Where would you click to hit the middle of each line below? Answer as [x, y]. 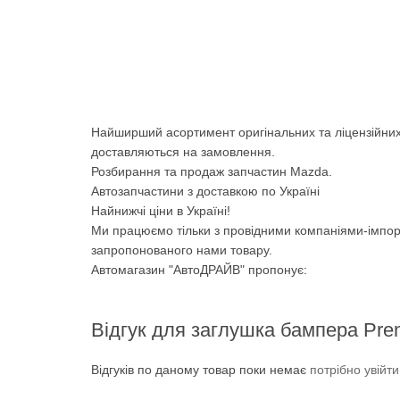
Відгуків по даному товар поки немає [200, 369]
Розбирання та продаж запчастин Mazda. [212, 171]
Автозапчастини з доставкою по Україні [205, 191]
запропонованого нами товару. [182, 250]
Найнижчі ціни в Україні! [161, 210]
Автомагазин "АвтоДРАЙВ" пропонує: [199, 269]
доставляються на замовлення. [183, 151]
